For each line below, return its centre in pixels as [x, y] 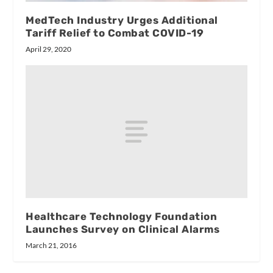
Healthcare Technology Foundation [122, 216]
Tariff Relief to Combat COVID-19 [115, 33]
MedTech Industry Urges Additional [122, 20]
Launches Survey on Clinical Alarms [123, 229]
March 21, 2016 [51, 245]
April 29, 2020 [49, 49]
